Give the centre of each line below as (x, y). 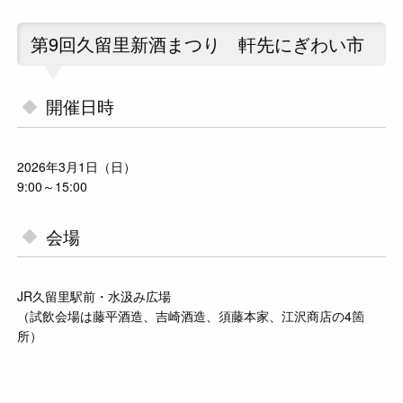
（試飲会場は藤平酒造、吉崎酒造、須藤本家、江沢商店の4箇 (191, 316)
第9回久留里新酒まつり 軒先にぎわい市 (198, 44)
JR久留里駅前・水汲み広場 (94, 296)
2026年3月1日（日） (77, 166)
